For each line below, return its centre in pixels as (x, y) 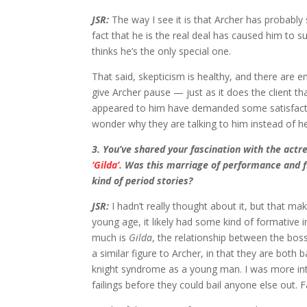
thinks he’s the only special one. (162, 51)
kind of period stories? (143, 181)
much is (111, 238)
